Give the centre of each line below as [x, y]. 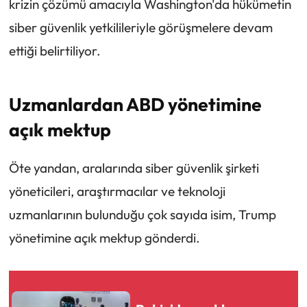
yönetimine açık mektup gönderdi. [104, 238]
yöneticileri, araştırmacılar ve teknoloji [117, 192]
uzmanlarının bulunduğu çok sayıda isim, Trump [142, 215]
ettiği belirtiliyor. [54, 51]
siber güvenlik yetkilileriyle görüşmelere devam [140, 28]
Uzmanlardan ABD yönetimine [135, 104]
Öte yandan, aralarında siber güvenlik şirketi [134, 168]
